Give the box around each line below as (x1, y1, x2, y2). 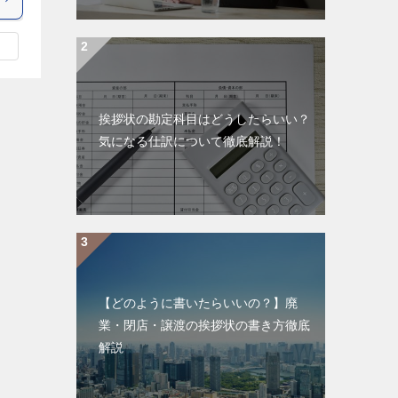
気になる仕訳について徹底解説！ (99, 134, 285, 148)
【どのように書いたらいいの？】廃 (99, 296, 298, 310)
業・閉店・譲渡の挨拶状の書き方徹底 (99, 318, 310, 332)
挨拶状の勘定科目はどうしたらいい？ (99, 112, 310, 126)
